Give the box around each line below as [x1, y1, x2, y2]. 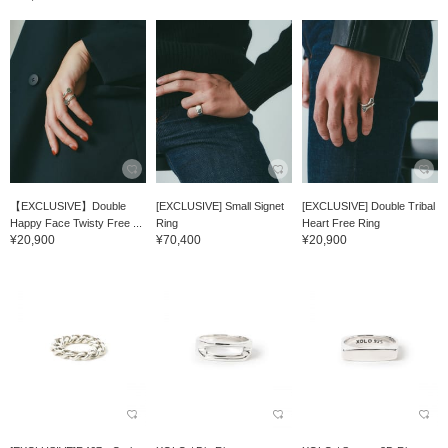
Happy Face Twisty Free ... [10, 217, 142, 230]
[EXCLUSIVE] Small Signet [155, 200, 284, 213]
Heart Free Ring [301, 217, 380, 230]
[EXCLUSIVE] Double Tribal [301, 200, 435, 213]
